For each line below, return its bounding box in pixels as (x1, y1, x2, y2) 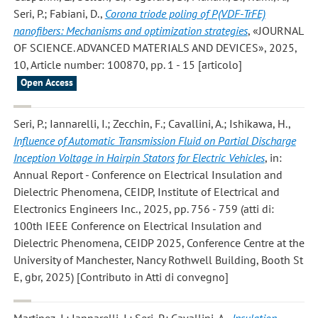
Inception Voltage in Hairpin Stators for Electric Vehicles (13, 150, 265, 165)
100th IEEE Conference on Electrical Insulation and (13, 218, 262, 233)
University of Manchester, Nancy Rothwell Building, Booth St (13, 252, 303, 267)
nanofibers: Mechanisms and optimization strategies (13, 23, 248, 38)
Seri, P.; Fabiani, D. (13, 6, 100, 21)
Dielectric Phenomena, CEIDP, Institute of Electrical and (13, 184, 280, 199)
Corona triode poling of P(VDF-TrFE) (104, 6, 265, 21)
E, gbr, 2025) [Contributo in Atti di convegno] (13, 269, 229, 284)
